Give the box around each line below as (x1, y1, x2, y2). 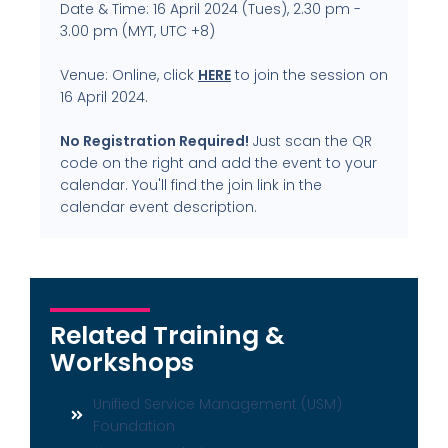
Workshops (50, 344, 194, 380)
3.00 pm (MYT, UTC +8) (60, 20, 215, 41)
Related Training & (50, 317, 285, 353)
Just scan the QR (252, 130, 372, 151)
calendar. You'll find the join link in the (60, 174, 322, 195)
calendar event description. (60, 196, 257, 217)
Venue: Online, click (60, 64, 198, 85)
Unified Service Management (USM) (92, 393, 342, 414)
